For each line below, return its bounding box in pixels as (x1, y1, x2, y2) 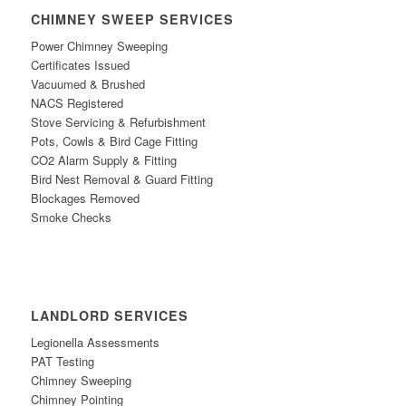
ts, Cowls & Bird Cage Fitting (44, 132, 198, 150)
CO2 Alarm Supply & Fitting (30, 151, 177, 169)
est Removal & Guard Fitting (63, 170, 213, 188)
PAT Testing (30, 353, 94, 371)
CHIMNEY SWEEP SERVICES (30, 10, 234, 29)
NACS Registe (30, 94, 107, 112)
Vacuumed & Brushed (30, 75, 145, 93)
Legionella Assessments (30, 333, 159, 352)
